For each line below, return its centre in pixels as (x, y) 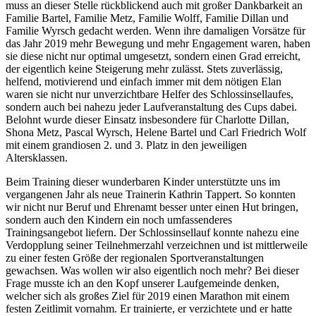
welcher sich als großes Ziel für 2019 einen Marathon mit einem (147, 296)
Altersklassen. (37, 157)
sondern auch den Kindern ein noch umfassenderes (119, 219)
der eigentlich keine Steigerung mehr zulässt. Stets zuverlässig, (144, 68)
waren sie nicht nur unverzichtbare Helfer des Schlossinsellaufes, (150, 94)
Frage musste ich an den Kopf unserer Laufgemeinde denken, (142, 283)
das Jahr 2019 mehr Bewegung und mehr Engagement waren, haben (158, 43)
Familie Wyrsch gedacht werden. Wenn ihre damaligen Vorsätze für (156, 30)
